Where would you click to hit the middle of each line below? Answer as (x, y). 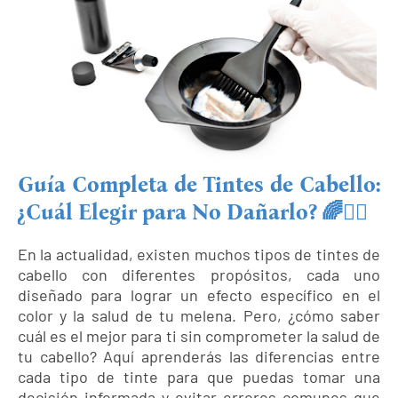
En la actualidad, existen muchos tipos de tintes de (199, 255)
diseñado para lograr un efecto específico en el (199, 295)
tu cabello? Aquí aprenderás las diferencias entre (199, 357)
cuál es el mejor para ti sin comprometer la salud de (199, 336)
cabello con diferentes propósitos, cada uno (199, 275)
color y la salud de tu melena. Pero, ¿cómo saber (199, 316)
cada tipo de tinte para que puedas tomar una (199, 377)
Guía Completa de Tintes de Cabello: (199, 185)
